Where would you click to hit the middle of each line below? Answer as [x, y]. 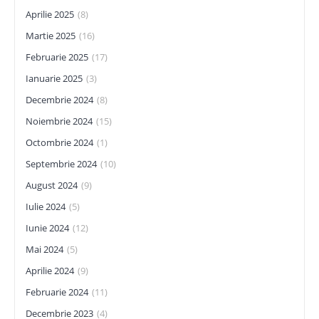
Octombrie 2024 [59, 142]
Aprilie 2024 [50, 271]
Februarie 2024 [57, 292]
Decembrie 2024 [59, 100]
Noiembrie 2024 [59, 121]
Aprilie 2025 [50, 14]
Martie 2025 [51, 36]
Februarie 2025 [57, 57]
